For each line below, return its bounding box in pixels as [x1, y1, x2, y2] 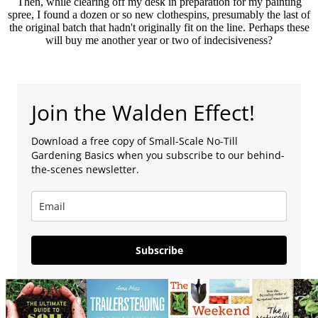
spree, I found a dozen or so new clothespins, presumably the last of [8, 8, 310, 21]
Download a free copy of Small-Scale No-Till [31, 133, 238, 148]
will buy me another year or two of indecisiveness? [45, 33, 273, 46]
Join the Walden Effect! [31, 97, 255, 127]
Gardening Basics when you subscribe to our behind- [31, 148, 285, 162]
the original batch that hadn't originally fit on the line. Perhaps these [9, 21, 309, 33]
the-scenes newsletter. [31, 162, 139, 176]
